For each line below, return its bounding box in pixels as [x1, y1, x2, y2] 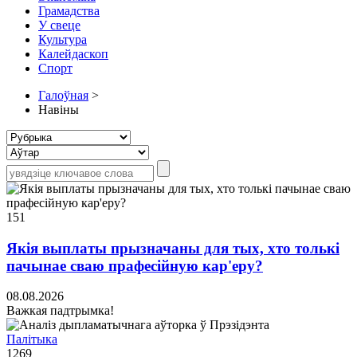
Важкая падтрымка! [6, 304, 114, 318]
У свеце [38, 18, 80, 32]
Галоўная [38, 88, 88, 102]
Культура [38, 32, 87, 46]
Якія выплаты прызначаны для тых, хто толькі [6, 239, 339, 257]
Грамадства [38, 3, 100, 18]
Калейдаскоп [38, 46, 108, 61]
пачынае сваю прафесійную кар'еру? [6, 257, 263, 274]
